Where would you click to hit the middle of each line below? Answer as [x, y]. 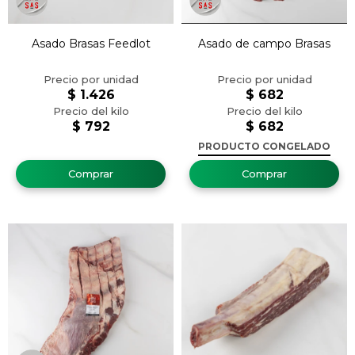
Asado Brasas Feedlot [91, 44]
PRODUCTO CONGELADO [264, 146]
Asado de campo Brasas [264, 44]
